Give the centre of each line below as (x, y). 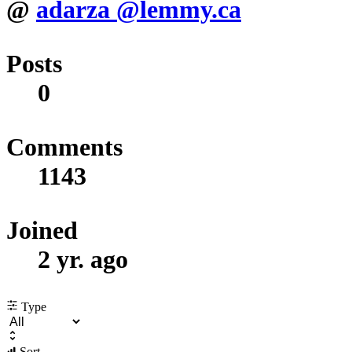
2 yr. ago (83, 259)
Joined (42, 230)
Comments (64, 147)
